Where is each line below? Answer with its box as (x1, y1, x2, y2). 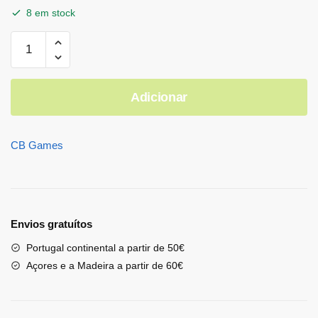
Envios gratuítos (11, 218, 92, 231)
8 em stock (26, 7, 75, 19)
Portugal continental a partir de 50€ (26, 242, 185, 254)
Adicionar (130, 90, 188, 105)
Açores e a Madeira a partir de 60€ (26, 260, 183, 272)
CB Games (11, 139, 63, 152)
